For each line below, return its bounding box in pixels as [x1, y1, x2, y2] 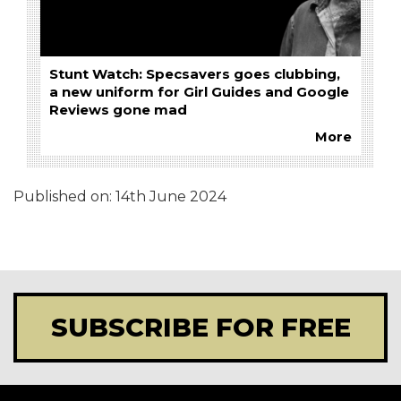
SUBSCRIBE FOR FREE [50, 311, 351, 343]
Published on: [13, 187, 115, 205]
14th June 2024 [115, 187, 226, 205]
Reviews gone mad [49, 101, 187, 118]
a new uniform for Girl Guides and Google [49, 83, 349, 100]
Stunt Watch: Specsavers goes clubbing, [49, 65, 340, 82]
